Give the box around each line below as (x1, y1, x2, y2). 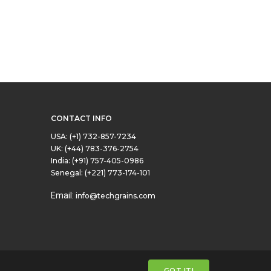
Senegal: (50, 168, 85, 177)
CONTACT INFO (50, 114, 112, 123)
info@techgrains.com (75, 191, 155, 200)
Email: (50, 191, 76, 200)
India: (50, 156, 72, 165)
